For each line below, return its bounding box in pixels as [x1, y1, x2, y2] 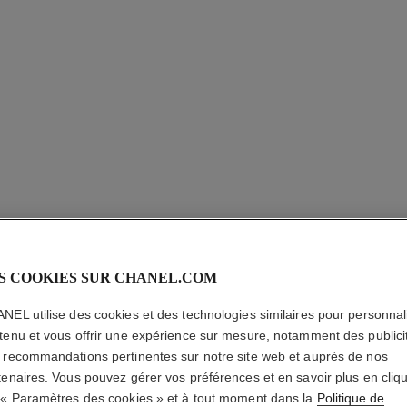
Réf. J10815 [15, 3, 87, 18]
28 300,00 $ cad [134, 5, 216, 18]
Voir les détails [125, 39, 209, 55]
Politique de [316, 391, 384, 405]
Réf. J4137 [340, 3, 404, 18]
